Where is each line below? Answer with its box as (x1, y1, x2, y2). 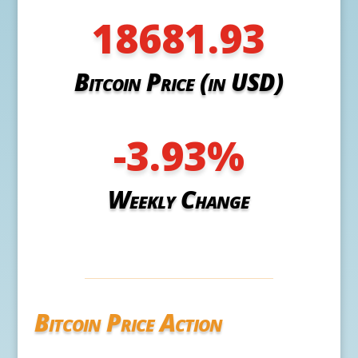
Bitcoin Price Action (34, 305, 222, 339)
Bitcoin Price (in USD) (74, 65, 284, 98)
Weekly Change (108, 182, 250, 216)
